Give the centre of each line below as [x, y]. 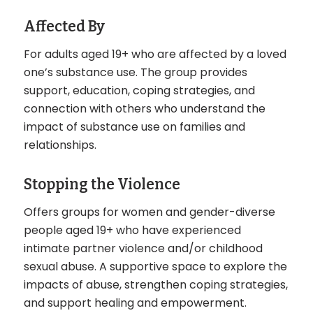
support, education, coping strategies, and [139, 90]
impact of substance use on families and [134, 126]
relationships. [60, 145]
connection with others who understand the [144, 108]
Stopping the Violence [102, 185]
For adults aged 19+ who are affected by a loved [155, 54]
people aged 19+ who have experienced [132, 230]
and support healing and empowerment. [135, 303]
